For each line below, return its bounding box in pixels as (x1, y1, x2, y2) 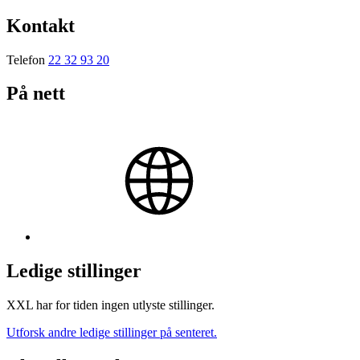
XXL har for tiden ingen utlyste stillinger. (6, 298, 215, 313)
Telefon (6, 52, 48, 67)
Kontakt (6, 14, 75, 36)
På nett (6, 83, 65, 104)
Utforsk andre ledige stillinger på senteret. (6, 325, 217, 340)
